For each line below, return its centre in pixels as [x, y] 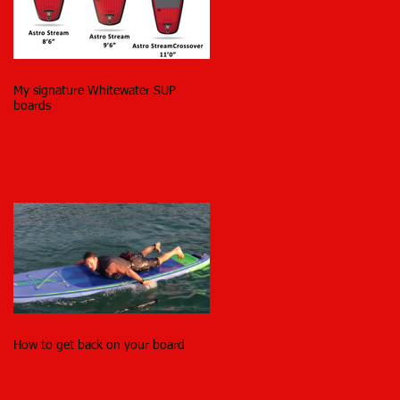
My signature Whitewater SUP [95, 91]
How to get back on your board [99, 346]
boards [32, 106]
